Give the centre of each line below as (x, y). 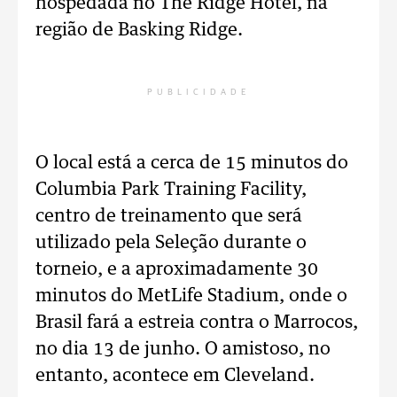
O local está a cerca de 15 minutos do (192, 163)
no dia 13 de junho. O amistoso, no (183, 349)
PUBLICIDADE (198, 92)
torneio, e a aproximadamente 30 (177, 269)
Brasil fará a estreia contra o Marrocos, (197, 323)
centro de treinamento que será (169, 216)
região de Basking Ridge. (139, 30)
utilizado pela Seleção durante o (171, 243)
